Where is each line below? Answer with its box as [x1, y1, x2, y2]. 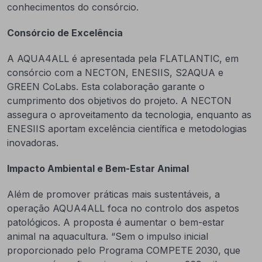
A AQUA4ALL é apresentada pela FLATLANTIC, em [7, 53, 239, 64]
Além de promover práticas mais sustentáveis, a [7, 188, 220, 200]
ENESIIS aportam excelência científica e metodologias [7, 123, 247, 135]
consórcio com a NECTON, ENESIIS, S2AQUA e [7, 67, 223, 78]
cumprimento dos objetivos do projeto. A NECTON [7, 95, 232, 106]
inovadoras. [7, 137, 58, 149]
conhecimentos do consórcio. [7, 1, 139, 13]
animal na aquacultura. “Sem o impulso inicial [7, 230, 208, 242]
